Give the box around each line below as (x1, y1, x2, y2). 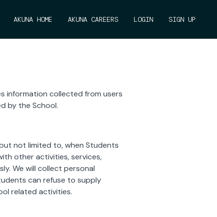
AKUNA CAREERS (68, 15, 118, 24)
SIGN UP (169, 15, 196, 24)
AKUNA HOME (14, 15, 52, 24)
